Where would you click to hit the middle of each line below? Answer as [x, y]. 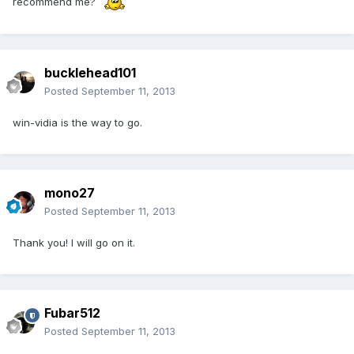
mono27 [70, 193]
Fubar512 [72, 313]
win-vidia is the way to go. [77, 123]
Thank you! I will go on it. [74, 243]
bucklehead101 [90, 73]
